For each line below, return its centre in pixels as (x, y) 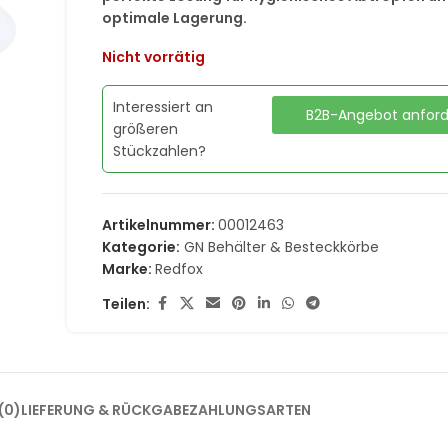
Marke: (129, 269)
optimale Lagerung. (175, 18)
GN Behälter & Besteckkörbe (282, 247)
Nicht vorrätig (154, 57)
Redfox (179, 269)
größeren (146, 129)
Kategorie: (141, 247)
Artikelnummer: (160, 225)
